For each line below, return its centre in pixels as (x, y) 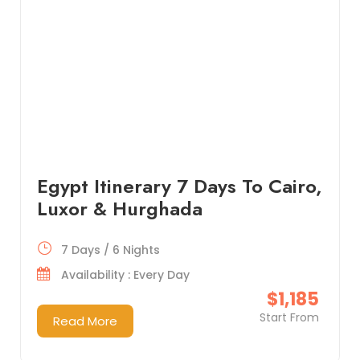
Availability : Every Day (125, 275)
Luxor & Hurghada (119, 209)
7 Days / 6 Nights (110, 250)
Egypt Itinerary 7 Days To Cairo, (179, 186)
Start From (289, 318)
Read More (85, 321)
